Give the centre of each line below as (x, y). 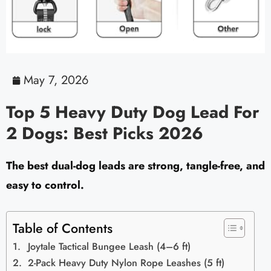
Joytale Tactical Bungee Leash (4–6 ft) (109, 247)
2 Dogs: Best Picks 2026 (105, 134)
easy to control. (45, 185)
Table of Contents (63, 229)
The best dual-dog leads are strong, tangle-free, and (135, 166)
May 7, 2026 (56, 80)
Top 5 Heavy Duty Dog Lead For (133, 113)
